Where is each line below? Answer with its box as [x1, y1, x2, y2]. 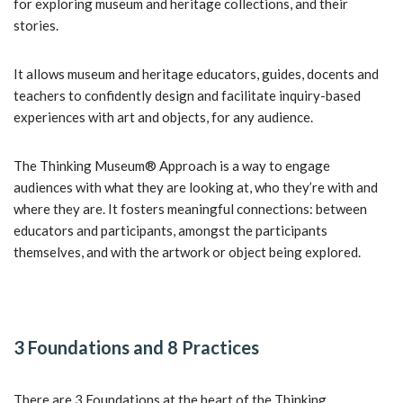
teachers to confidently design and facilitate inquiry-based [13, 87, 361, 103]
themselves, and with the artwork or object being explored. [13, 244, 361, 260]
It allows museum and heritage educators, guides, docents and [13, 66, 379, 82]
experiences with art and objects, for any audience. [13, 109, 313, 125]
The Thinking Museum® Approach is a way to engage [13, 157, 330, 174]
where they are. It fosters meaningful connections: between [13, 201, 367, 217]
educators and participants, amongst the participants [13, 222, 327, 238]
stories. [13, 17, 58, 33]
